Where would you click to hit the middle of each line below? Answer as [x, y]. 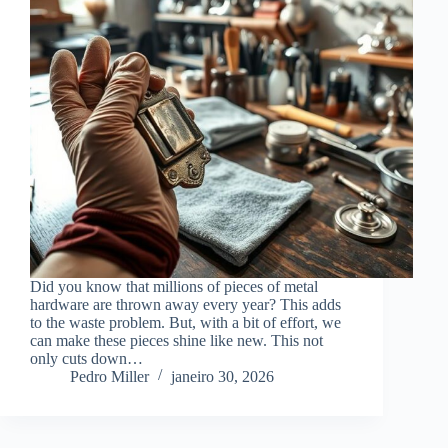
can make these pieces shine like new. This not [176, 340]
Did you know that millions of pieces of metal [174, 286]
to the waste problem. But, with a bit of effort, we [185, 322]
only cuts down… [86, 358]
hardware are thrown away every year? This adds [185, 304]
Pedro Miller [109, 376]
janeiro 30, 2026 [222, 376]
